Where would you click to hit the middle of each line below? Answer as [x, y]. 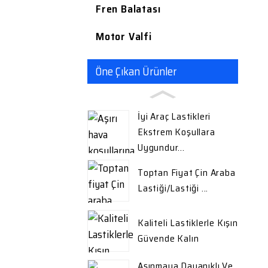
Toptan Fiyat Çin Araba [187, 173]
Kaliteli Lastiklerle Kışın [188, 223]
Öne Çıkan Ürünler [136, 72]
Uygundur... [161, 148]
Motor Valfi [124, 37]
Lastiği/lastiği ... [173, 188]
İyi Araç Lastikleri [174, 117]
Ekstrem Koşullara [176, 132]
